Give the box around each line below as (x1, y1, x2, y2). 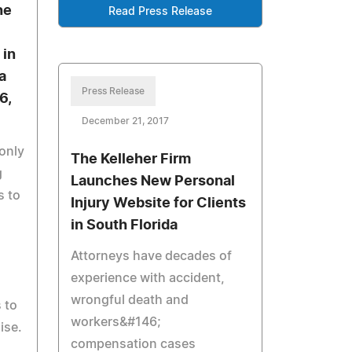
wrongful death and (71, 294, 189, 306)
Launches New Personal (71, 174, 236, 189)
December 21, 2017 (82, 116, 170, 126)
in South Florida (71, 218, 178, 233)
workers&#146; (71, 316, 162, 328)
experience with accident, (71, 272, 225, 284)
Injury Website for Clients (71, 196, 247, 211)
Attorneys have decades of (71, 250, 233, 262)
